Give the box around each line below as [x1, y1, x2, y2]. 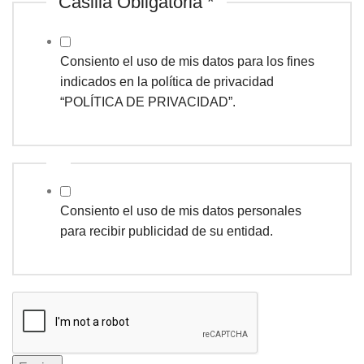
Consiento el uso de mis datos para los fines [60, 54, 314, 68]
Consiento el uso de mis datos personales [60, 203, 301, 218]
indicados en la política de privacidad [60, 74, 274, 89]
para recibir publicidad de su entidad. [60, 223, 273, 238]
